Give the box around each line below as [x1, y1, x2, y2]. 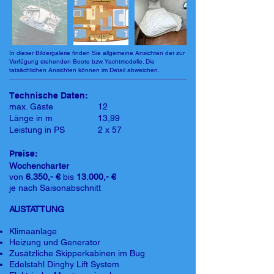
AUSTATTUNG [9, 204, 64, 214]
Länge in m [9, 113, 53, 123]
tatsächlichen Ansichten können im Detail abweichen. [9, 66, 160, 74]
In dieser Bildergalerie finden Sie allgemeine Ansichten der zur [9, 49, 185, 57]
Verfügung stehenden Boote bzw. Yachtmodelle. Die [9, 57, 155, 65]
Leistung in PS [9, 125, 65, 135]
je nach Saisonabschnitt [9, 183, 101, 193]
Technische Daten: [9, 91, 88, 100]
